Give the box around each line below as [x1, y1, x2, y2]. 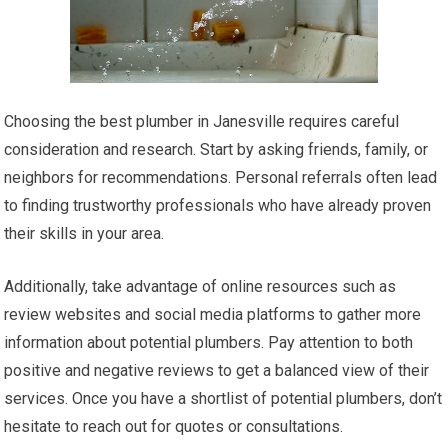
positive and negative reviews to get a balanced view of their [4, 361, 430, 381]
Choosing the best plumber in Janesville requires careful [4, 112, 400, 132]
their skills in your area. [4, 224, 165, 244]
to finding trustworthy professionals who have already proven [4, 196, 432, 216]
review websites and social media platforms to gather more [4, 305, 422, 325]
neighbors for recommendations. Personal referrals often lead [4, 168, 438, 188]
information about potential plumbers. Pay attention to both [4, 333, 414, 353]
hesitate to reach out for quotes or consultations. [4, 417, 344, 437]
